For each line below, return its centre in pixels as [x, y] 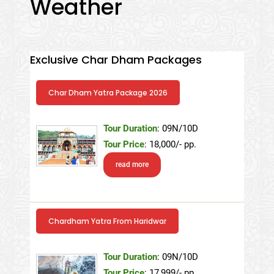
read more [132, 164]
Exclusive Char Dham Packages [116, 59]
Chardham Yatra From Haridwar [107, 221]
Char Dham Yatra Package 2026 [108, 92]
